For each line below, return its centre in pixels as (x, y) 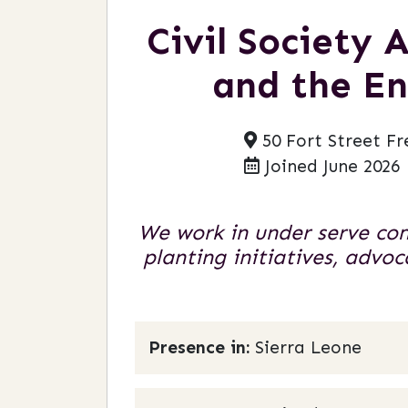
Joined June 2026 (330, 166)
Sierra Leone (308, 347)
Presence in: (202, 347)
